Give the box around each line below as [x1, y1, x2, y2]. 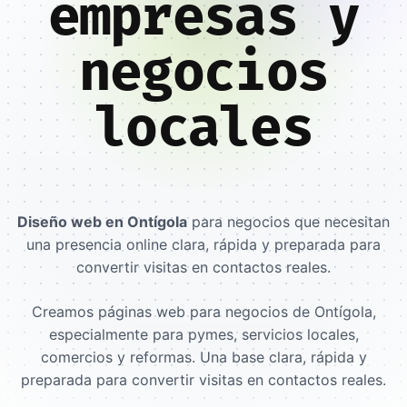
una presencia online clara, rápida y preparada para [26, 234, 381, 253]
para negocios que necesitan [187, 212, 390, 231]
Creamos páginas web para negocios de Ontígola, [31, 302, 376, 321]
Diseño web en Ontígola [17, 212, 187, 231]
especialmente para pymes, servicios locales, [48, 324, 359, 343]
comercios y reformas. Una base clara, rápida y [40, 347, 367, 366]
